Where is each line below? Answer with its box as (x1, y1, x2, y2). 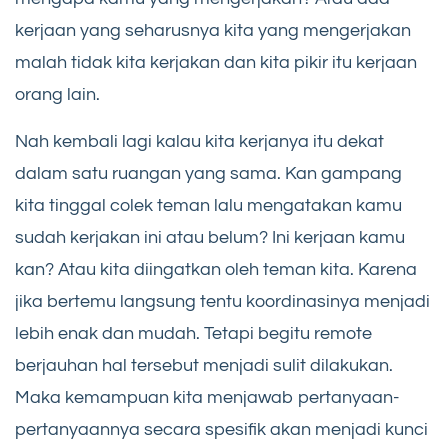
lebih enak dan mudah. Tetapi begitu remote (15, 324, 372, 344)
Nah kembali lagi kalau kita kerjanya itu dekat (15, 132, 384, 152)
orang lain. (15, 85, 100, 105)
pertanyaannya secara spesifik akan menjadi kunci (15, 420, 428, 440)
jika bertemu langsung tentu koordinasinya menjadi (15, 292, 430, 312)
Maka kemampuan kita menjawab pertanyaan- (15, 388, 399, 408)
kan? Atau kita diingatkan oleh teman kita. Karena (15, 260, 417, 280)
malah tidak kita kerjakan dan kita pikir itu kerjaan (15, 53, 417, 73)
